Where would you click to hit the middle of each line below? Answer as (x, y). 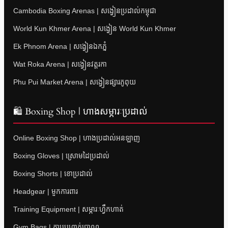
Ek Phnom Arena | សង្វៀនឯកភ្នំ (60, 46)
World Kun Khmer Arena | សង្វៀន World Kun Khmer (95, 28)
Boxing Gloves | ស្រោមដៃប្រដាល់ (61, 155)
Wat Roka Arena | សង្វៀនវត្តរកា (60, 64)
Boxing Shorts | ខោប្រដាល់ (53, 173)
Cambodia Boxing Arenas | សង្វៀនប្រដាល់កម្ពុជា (85, 10)
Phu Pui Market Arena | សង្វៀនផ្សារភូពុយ (75, 82)
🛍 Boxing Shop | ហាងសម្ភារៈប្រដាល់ (80, 111)
